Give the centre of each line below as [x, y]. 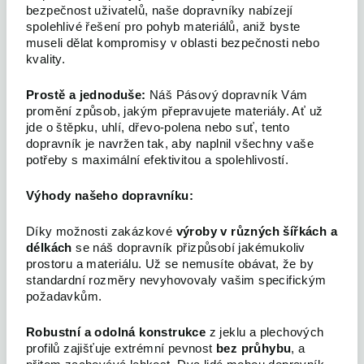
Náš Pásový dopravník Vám [229, 95]
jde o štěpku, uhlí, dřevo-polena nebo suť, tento [158, 128]
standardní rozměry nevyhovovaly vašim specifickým [176, 281]
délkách [49, 248]
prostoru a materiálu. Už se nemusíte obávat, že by [170, 264]
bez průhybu [254, 349]
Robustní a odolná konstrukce [116, 333]
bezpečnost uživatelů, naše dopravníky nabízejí [160, 11]
